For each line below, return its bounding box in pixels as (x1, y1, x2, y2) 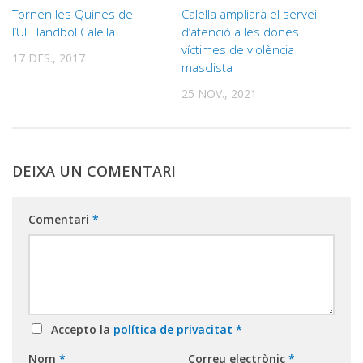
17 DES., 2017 (12, 49, 85, 66)
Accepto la (45, 322, 113, 338)
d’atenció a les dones (181, 23, 299, 40)
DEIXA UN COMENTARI (12, 161, 176, 181)
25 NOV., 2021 (181, 85, 257, 101)
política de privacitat (113, 322, 236, 338)
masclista (181, 58, 233, 75)
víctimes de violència (181, 41, 294, 58)
